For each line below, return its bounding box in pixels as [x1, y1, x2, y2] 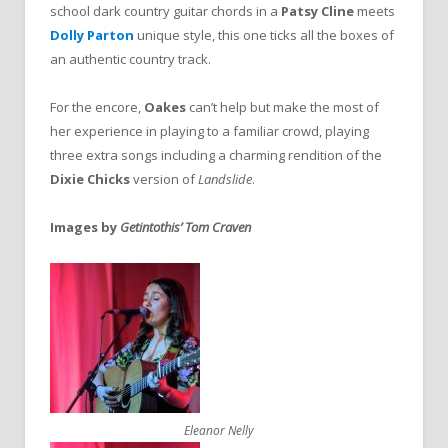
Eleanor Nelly [184, 422, 254, 440]
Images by [50, 218, 120, 237]
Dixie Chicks [50, 169, 130, 188]
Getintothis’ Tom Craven [120, 218, 251, 237]
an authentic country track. [50, 49, 211, 68]
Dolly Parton [50, 25, 134, 44]
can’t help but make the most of [186, 97, 379, 116]
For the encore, [50, 97, 144, 116]
